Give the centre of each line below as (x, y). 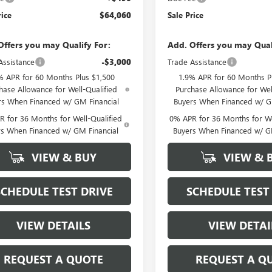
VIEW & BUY (63, 157)
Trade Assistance (197, 61)
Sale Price (186, 15)
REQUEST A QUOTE (53, 259)
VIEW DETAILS (53, 225)
